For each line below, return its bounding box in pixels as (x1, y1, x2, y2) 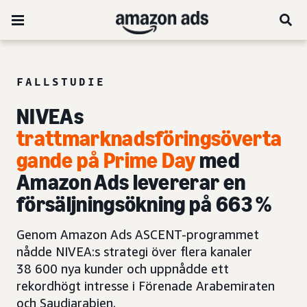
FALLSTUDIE (16, 75, 106, 88)
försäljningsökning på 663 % (16, 191, 272, 217)
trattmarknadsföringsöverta (16, 125, 282, 151)
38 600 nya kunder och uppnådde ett (16, 261, 229, 276)
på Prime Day (76, 147, 196, 173)
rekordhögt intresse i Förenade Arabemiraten (16, 278, 275, 293)
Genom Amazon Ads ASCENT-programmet (16, 227, 259, 242)
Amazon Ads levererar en (16, 169, 246, 195)
